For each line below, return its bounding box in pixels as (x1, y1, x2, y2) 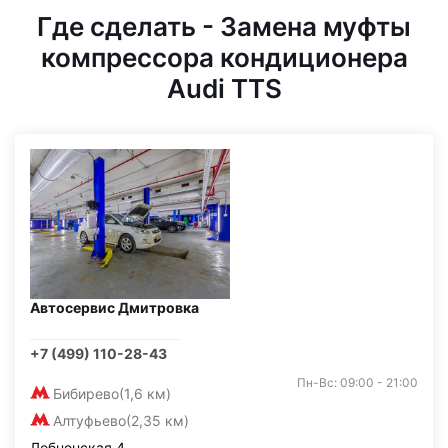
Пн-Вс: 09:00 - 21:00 (297, 374, 418, 390)
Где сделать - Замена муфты (37, 10, 411, 42)
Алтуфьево (53, 411, 126, 429)
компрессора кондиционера (40, 41, 408, 73)
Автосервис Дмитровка (30, 298, 199, 316)
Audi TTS (166, 72, 282, 104)
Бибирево (53, 384, 119, 402)
